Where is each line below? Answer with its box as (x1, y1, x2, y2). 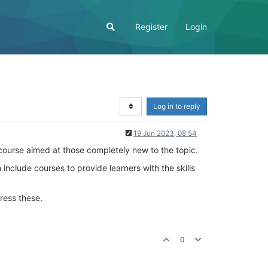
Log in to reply (153, 102, 200, 111)
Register (135, 22, 167, 32)
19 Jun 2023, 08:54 (133, 129, 197, 138)
